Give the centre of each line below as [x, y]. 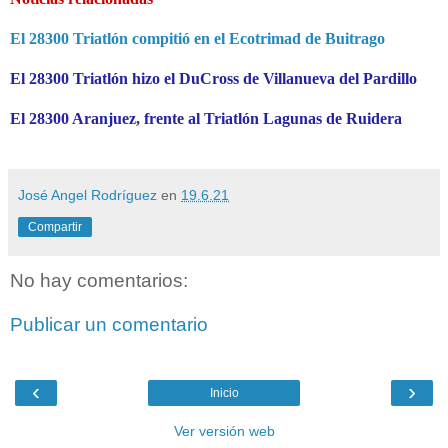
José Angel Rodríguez [87, 195]
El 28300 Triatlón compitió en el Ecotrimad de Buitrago [197, 39]
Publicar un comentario [109, 324]
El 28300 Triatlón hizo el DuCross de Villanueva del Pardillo [213, 79]
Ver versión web [224, 431]
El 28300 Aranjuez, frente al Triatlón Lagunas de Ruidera [206, 119]
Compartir [55, 227]
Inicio [224, 393]
